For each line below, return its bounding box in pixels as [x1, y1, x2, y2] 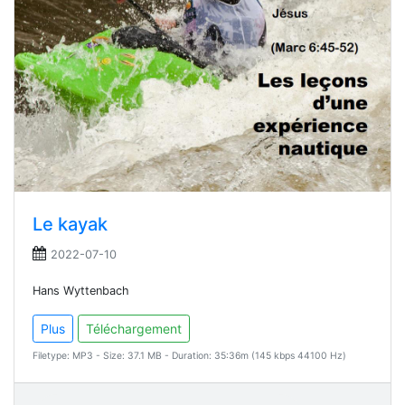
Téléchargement [86, 320, 182, 336]
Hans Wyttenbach [33, 283, 129, 297]
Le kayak [33, 212, 108, 235]
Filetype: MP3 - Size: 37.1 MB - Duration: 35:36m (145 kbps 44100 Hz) [33, 349, 346, 362]
